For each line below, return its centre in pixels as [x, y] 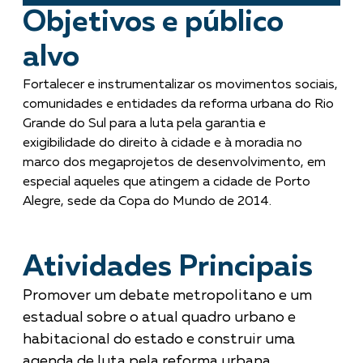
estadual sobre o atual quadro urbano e [159, 317]
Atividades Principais [168, 267]
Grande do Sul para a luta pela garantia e [144, 124]
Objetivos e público [153, 22]
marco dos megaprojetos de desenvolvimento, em [174, 162]
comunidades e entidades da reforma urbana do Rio [178, 104]
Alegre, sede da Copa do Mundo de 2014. [147, 201]
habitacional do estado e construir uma [159, 339]
